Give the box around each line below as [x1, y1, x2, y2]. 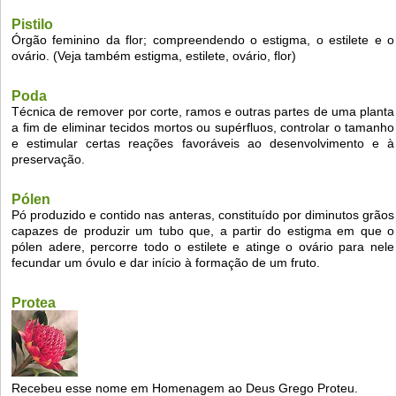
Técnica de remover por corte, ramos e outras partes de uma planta [11, 104, 394, 119]
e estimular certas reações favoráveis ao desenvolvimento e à [11, 136, 394, 151]
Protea [11, 295, 56, 311]
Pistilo [11, 17, 53, 33]
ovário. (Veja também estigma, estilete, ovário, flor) [11, 49, 296, 64]
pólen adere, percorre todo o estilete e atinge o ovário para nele [11, 240, 394, 255]
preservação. [11, 152, 85, 167]
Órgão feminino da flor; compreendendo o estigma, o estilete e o [11, 33, 394, 48]
